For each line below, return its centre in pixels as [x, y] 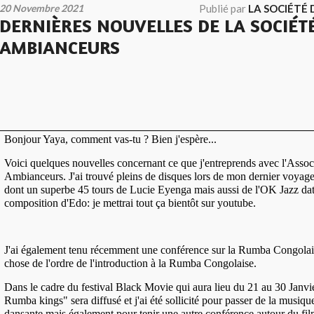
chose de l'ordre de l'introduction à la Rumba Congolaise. [130, 263]
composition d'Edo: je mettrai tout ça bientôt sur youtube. [130, 203]
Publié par [224, 8]
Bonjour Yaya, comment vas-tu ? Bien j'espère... [110, 139]
